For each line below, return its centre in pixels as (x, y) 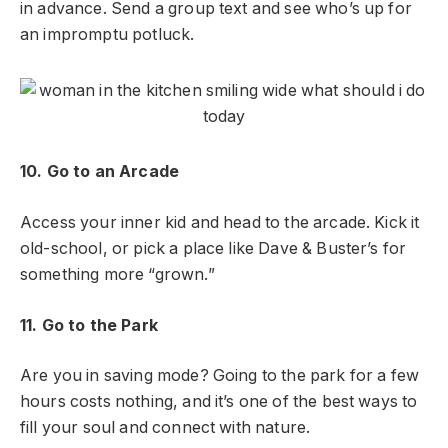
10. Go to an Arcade (100, 172)
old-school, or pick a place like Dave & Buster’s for (213, 248)
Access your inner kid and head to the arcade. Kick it (220, 222)
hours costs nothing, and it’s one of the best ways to (219, 402)
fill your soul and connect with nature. (167, 428)
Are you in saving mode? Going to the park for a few (220, 376)
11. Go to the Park (89, 325)
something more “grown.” (117, 274)
